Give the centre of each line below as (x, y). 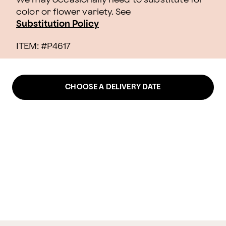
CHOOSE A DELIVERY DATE (113, 87)
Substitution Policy (58, 24)
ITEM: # (32, 46)
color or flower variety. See (74, 12)
